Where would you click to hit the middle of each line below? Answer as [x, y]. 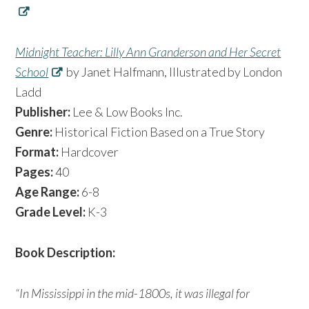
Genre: [34, 131]
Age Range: [48, 191]
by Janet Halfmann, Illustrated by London [173, 71]
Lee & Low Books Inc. [128, 111]
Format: [38, 151]
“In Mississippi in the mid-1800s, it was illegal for [133, 293]
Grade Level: [52, 211]
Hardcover [90, 151]
